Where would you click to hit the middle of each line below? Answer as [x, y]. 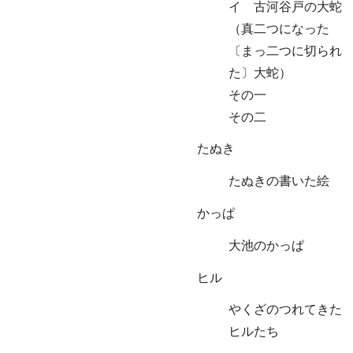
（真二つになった [279, 28]
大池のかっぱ [266, 245]
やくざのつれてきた [285, 310]
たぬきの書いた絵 [279, 181]
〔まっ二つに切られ [285, 50]
